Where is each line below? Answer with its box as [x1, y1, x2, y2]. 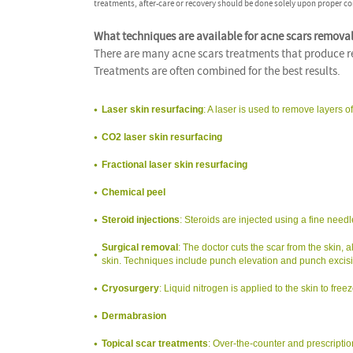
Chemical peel [102, 187, 165, 198]
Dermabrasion [102, 310, 166, 321]
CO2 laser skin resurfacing [102, 132, 222, 143]
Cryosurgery [102, 283, 159, 294]
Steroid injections [102, 214, 180, 225]
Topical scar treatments [102, 338, 208, 349]
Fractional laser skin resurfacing [102, 159, 247, 170]
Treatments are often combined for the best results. [94, 64, 340, 79]
